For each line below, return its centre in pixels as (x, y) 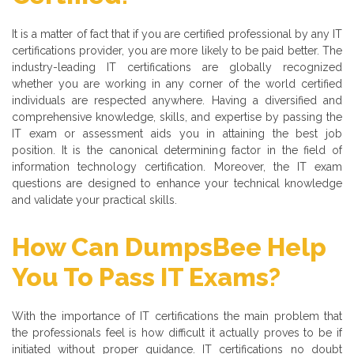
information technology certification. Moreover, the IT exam (177, 167)
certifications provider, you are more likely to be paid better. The (177, 51)
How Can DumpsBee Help (169, 247)
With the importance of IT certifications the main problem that (177, 316)
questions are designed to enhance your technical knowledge (177, 184)
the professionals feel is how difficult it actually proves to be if (177, 333)
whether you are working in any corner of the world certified (177, 84)
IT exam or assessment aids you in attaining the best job (177, 134)
